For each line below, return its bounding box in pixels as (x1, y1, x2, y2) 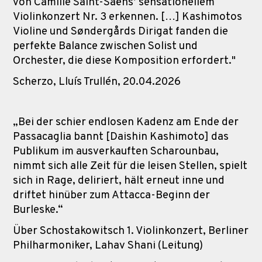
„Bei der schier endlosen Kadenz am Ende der (13, 115, 239, 129)
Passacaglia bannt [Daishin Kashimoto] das (13, 129, 229, 144)
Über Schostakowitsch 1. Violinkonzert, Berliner (13, 223, 249, 238)
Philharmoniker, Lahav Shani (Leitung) (13, 238, 203, 253)
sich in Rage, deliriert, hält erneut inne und (13, 173, 225, 188)
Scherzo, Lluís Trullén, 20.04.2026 (13, 74, 181, 89)
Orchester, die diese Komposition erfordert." (13, 53, 236, 68)
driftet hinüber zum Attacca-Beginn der (13, 188, 210, 202)
